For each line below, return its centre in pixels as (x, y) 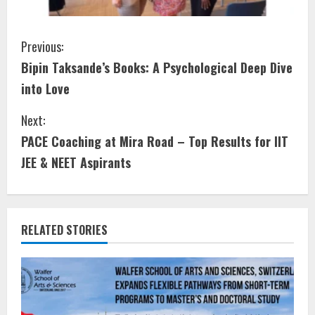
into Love (45, 89)
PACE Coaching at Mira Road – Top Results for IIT (155, 142)
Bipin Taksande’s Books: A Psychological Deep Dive (157, 68)
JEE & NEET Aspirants (76, 163)
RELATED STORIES (64, 230)
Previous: (42, 47)
